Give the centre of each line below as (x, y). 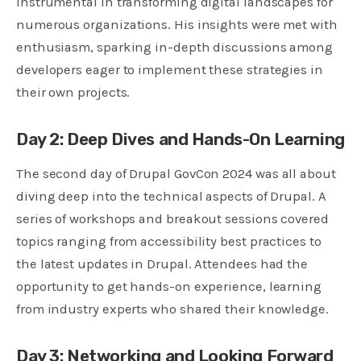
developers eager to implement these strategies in (170, 69)
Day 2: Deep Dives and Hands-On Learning (180, 139)
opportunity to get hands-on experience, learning (169, 286)
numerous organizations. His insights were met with (177, 24)
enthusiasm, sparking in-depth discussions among (175, 47)
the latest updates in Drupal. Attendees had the (162, 263)
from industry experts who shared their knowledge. (172, 309)
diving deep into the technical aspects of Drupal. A (171, 196)
